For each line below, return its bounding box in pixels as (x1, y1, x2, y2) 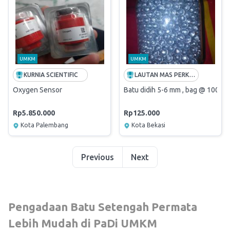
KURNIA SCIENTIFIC (24, 71, 78, 78)
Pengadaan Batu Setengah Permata (8, 200, 197, 213)
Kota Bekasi (131, 122, 165, 128)
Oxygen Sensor (13, 86, 62, 94)
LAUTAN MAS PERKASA (189, 71, 196, 78)
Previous (81, 152, 114, 162)
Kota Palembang (21, 122, 68, 128)
